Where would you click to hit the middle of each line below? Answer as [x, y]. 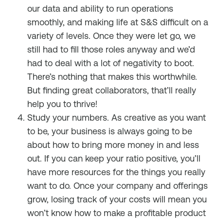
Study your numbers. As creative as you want [117, 118]
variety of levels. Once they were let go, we [111, 36]
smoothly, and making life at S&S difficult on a [118, 22]
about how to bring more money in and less [113, 145]
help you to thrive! [62, 104]
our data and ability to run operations [100, 9]
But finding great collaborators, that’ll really [112, 90]
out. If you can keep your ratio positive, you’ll [114, 158]
